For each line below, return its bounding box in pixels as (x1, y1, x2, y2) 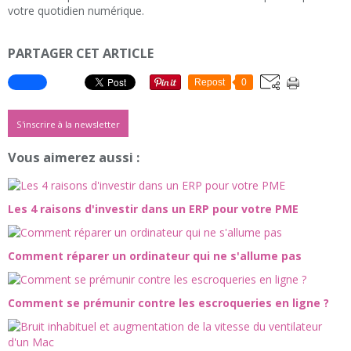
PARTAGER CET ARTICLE (8, 45, 154, 63)
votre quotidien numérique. (8, 3, 144, 19)
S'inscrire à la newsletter (16, 118, 120, 130)
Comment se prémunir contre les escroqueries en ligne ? (8, 295, 329, 311)
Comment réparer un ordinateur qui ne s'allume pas (8, 248, 302, 264)
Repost (194, 76, 225, 88)
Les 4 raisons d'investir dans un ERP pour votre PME (8, 201, 299, 217)
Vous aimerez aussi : (8, 149, 139, 166)
